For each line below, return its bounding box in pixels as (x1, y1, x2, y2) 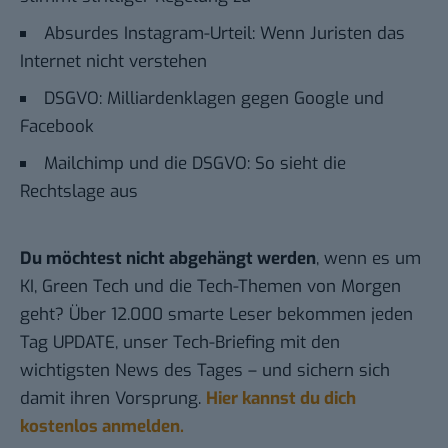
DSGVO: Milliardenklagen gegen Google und (44, 87, 384, 111)
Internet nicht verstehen (20, 50, 207, 74)
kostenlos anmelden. (20, 415, 184, 439)
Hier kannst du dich (206, 387, 356, 411)
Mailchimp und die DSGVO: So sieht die (44, 152, 346, 176)
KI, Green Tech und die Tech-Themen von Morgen (20, 275, 401, 299)
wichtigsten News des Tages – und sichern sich (20, 359, 390, 383)
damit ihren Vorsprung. (20, 387, 206, 411)
